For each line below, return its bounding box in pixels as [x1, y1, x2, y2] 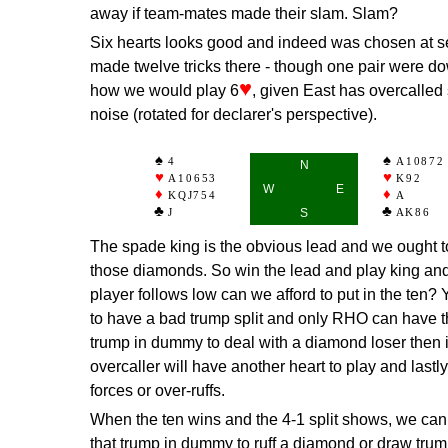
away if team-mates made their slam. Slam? [90, 4, 398, 22]
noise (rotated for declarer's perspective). [90, 105, 377, 123]
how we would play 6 [90, 81, 239, 99]
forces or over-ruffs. [90, 381, 225, 399]
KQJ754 [167, 189, 217, 201]
